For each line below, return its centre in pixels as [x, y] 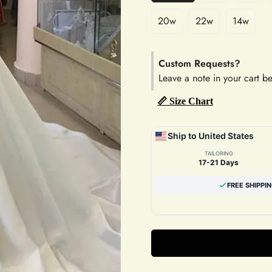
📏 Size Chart [185, 101]
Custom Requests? [199, 63]
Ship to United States [211, 136]
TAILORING [219, 153]
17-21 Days [219, 162]
